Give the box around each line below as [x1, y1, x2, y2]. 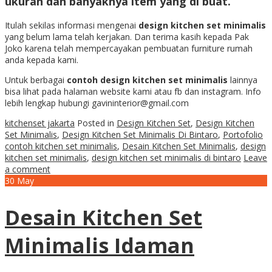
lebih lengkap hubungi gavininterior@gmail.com [5, 97, 189, 109]
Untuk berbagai [5, 73, 67, 86]
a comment [5, 163, 50, 175]
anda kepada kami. [5, 53, 78, 66]
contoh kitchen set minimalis [5, 140, 117, 152]
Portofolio [223, 128, 263, 140]
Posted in [77, 117, 117, 129]
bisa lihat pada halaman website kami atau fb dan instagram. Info [5, 85, 261, 97]
